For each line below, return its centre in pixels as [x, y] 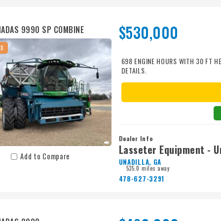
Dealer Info [136, 139]
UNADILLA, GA [140, 162]
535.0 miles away [148, 168]
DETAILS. [134, 71]
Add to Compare [45, 156]
